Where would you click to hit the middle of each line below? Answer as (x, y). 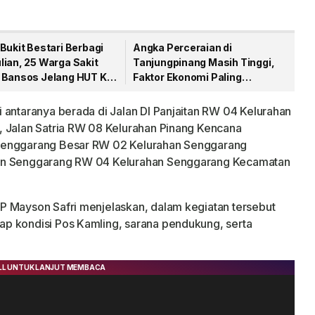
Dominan (155, 92)
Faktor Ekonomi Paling (187, 77)
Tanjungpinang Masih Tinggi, (204, 62)
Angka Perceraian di (182, 47)
